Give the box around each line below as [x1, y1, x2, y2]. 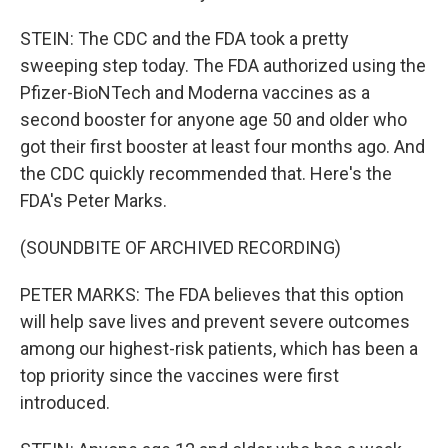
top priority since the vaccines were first [20, 364, 339, 386]
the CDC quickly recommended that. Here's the [20, 162, 392, 184]
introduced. [20, 391, 110, 413]
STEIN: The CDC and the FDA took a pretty [20, 27, 349, 49]
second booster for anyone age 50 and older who [20, 108, 407, 130]
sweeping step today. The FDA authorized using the [20, 54, 426, 76]
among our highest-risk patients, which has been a [20, 337, 418, 359]
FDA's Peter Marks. [20, 189, 167, 211]
